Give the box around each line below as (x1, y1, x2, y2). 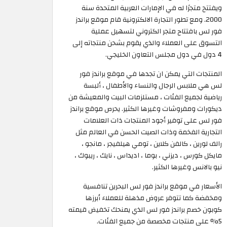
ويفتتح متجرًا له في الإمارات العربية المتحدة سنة (82, 2, 222, 15)
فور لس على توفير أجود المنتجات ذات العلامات (84, 114, 222, 127)
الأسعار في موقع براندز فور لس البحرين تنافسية (83, 180, 222, 193)
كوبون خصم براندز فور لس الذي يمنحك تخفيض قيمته (68, 203, 222, 216)
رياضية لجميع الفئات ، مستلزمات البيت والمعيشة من (68, 91, 222, 104)
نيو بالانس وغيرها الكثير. (152, 161, 222, 174)
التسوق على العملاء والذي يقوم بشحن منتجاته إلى (72, 36, 222, 50)
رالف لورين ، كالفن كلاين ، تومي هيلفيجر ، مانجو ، (82, 137, 222, 150)
